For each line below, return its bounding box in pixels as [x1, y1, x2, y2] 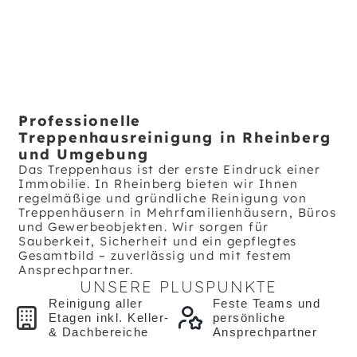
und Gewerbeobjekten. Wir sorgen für [18, 219, 269, 234]
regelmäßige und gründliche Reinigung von [18, 190, 307, 206]
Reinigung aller [48, 296, 143, 310]
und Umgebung [18, 145, 149, 163]
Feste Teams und [212, 296, 320, 310]
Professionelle [18, 112, 142, 130]
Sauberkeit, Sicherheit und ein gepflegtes [18, 233, 297, 249]
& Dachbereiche [48, 325, 149, 339]
